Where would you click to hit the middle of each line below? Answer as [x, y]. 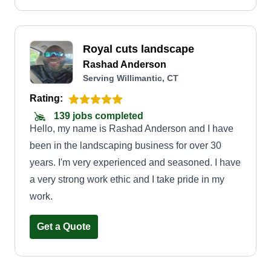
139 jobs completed [97, 116]
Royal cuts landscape [139, 49]
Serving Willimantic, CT [131, 78]
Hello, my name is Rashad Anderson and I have [132, 129]
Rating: [46, 98]
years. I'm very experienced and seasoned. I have [135, 162]
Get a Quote [64, 227]
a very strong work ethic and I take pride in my [127, 179]
